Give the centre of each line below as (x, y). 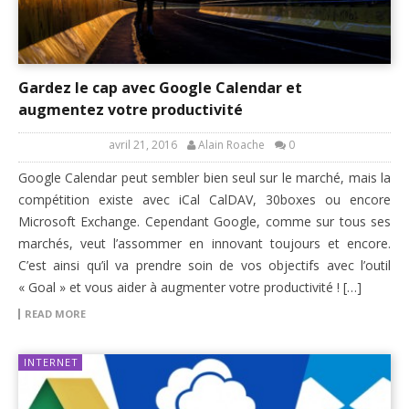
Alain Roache (231, 145)
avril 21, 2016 (142, 145)
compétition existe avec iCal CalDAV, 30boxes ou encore (204, 200)
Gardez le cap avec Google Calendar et (160, 88)
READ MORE (55, 314)
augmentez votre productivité (131, 110)
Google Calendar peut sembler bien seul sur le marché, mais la (204, 178)
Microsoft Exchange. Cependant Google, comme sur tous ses (204, 222)
